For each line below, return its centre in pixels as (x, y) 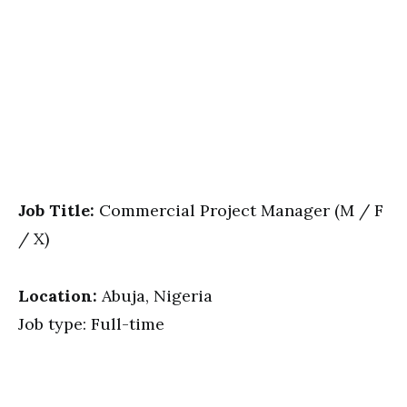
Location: (58, 296)
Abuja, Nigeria (155, 296)
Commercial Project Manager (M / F (241, 210)
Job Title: (59, 210)
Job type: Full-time (91, 324)
